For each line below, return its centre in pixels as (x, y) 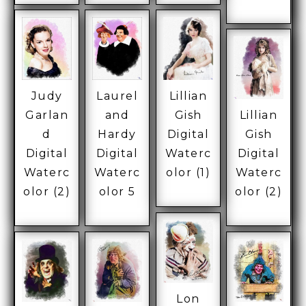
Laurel (117, 96)
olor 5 (117, 191)
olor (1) (189, 172)
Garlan (47, 115)
